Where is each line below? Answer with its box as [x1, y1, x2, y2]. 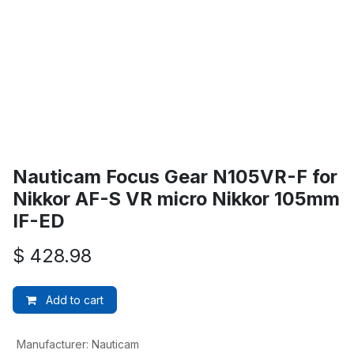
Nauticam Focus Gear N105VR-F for [13, 165, 337, 188]
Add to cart [43, 293, 104, 307]
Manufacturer [16, 337, 86, 351]
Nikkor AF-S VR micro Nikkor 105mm [13, 187, 340, 210]
